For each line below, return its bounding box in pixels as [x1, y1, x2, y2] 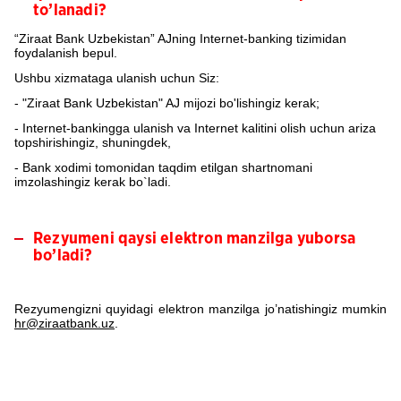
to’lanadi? [33, 3, 107, 19]
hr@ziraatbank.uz [14, 316, 115, 330]
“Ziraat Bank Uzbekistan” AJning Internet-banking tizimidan [14, 31, 346, 46]
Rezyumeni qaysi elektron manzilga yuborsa [33, 231, 356, 247]
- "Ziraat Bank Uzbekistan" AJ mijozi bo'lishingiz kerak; [14, 96, 320, 110]
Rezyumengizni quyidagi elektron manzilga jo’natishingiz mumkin [14, 302, 387, 316]
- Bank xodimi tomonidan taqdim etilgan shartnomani [14, 160, 312, 175]
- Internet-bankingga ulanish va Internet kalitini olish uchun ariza [14, 121, 376, 135]
